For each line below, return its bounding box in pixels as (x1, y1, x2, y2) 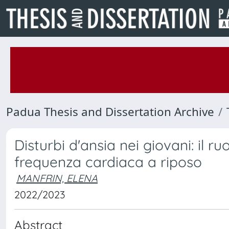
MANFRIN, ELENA (16, 172, 98, 185)
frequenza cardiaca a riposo (14, 153, 202, 171)
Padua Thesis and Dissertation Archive (6, 104, 214, 120)
